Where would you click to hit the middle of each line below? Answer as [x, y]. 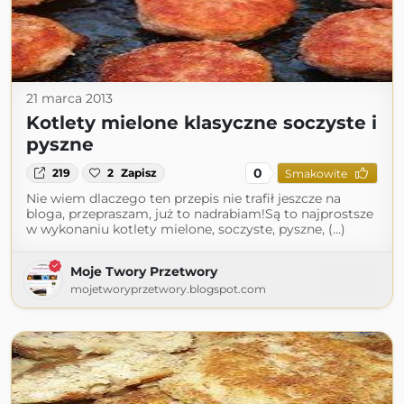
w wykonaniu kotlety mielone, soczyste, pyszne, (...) [186, 229]
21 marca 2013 [69, 98]
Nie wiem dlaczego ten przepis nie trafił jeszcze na [184, 198]
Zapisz [139, 173]
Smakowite [316, 173]
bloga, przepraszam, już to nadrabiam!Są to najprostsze [200, 214]
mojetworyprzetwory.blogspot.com [168, 289]
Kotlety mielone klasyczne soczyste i [202, 123]
